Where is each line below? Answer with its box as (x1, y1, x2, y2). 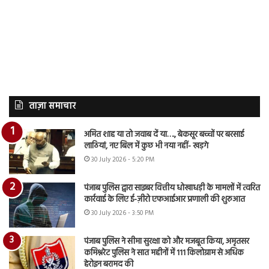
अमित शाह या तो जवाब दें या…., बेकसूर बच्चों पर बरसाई (84, 128, 244, 142)
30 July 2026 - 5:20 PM (91, 154, 154, 166)
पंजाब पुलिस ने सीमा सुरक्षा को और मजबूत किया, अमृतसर (84, 235, 249, 249)
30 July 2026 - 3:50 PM (91, 208, 154, 219)
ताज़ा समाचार (29, 99, 76, 114)
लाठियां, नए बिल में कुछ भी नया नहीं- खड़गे (84, 139, 208, 154)
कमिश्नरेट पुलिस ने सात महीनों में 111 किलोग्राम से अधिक (84, 246, 244, 261)
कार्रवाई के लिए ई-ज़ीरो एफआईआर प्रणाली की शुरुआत (84, 193, 245, 207)
